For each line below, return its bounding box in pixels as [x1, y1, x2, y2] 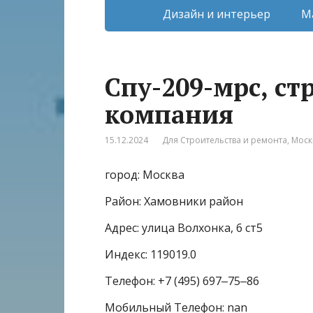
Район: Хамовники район [105, 193, 243, 209]
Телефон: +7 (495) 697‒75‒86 [105, 272, 259, 289]
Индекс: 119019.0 [105, 246, 196, 262]
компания [105, 97, 233, 131]
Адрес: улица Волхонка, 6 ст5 [105, 219, 263, 235]
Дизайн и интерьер [162, 6, 270, 22]
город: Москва [105, 166, 184, 182]
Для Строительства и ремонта [162, 133, 287, 146]
